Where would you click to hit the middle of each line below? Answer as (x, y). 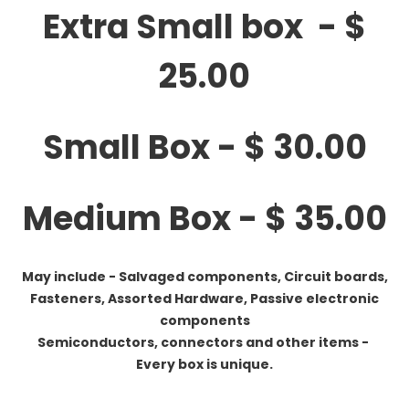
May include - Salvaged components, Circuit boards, (204, 277)
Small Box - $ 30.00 (204, 147)
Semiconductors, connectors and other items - (204, 342)
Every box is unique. (204, 364)
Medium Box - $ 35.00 (204, 219)
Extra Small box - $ (204, 27)
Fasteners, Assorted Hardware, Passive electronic (204, 299)
